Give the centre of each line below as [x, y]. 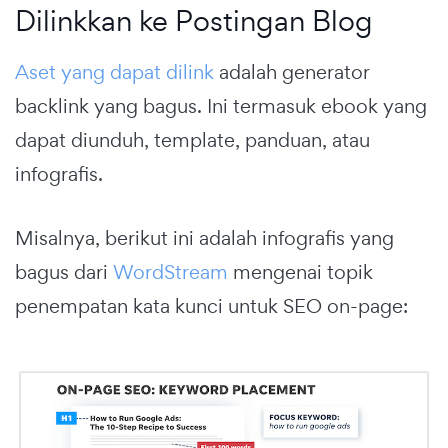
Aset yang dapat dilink [114, 71]
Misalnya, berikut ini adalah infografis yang [204, 237]
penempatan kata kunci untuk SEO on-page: [211, 305]
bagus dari [64, 271]
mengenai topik [300, 271]
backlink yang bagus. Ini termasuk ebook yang [221, 105]
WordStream [170, 271]
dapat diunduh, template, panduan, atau [192, 139]
